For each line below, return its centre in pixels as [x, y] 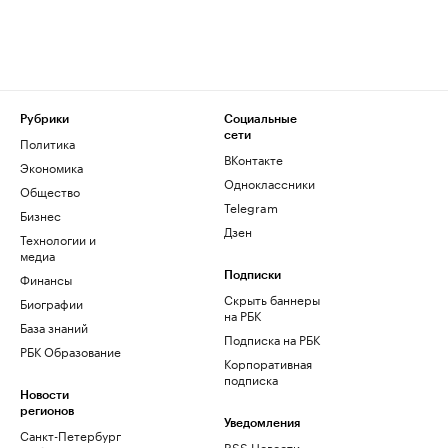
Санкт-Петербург [70, 434]
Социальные [260, 119]
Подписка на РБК [272, 338]
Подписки [252, 275]
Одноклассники [269, 182]
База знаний [54, 326]
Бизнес [40, 214]
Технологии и [58, 238]
